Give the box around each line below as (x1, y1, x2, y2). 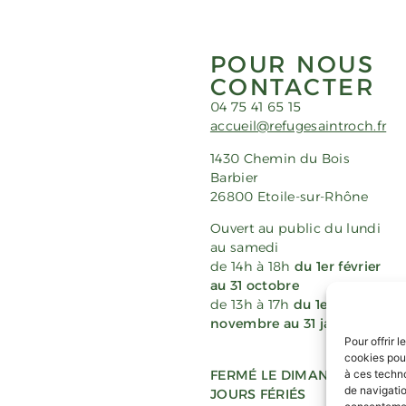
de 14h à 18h (209, 258, 295, 275)
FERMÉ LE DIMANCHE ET (209, 366, 377, 383)
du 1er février (295, 258, 382, 275)
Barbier (209, 169, 258, 186)
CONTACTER (209, 72, 376, 101)
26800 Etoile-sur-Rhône (209, 188, 368, 205)
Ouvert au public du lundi (209, 220, 381, 237)
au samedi (209, 239, 279, 256)
